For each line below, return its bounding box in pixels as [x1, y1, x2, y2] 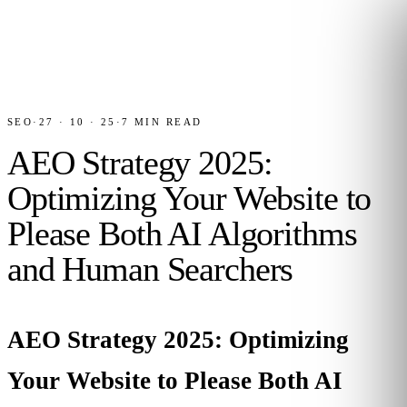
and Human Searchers [7, 250, 293, 288]
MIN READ [129, 116, 203, 127]
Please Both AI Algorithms [7, 214, 357, 253]
